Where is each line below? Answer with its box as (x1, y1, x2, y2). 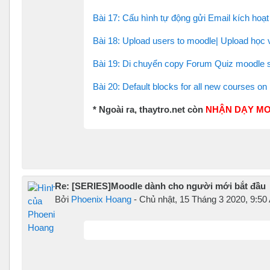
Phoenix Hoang (71, 193, 131, 204)
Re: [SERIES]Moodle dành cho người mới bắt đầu (55, 180, 266, 191)
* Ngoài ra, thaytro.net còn (93, 104, 206, 115)
